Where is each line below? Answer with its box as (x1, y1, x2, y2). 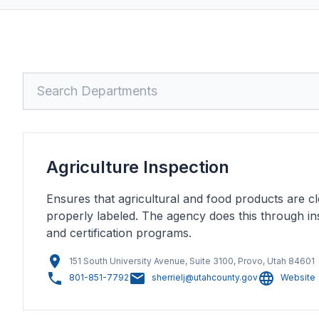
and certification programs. (46, 226, 192, 240)
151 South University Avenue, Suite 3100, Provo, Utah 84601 (69, 256, 315, 266)
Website (281, 272, 315, 283)
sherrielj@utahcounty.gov (152, 272, 258, 283)
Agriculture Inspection (46, 157, 229, 177)
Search (22, 73, 61, 88)
